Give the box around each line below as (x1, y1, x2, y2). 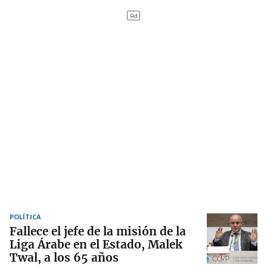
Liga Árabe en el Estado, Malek (10, 237, 182, 252)
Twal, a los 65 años (10, 250, 119, 265)
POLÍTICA (10, 212, 41, 222)
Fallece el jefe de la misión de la (10, 224, 186, 239)
